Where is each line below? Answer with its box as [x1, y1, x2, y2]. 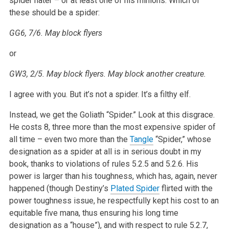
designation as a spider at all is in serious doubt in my [9, 146, 201, 156]
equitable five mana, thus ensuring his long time [9, 208, 178, 218]
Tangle [129, 134, 153, 144]
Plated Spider [110, 183, 159, 193]
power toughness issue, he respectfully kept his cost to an [9, 195, 219, 205]
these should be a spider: [9, 7, 100, 17]
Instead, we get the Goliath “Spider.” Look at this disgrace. [9, 109, 215, 120]
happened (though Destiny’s [9, 183, 110, 193]
